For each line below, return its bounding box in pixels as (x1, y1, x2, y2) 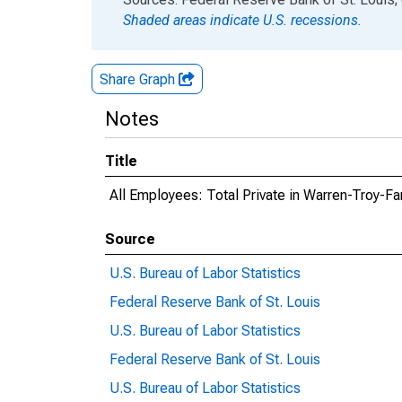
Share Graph (100, 71, 179, 88)
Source (105, 231, 155, 248)
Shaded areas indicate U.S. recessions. (123, 12, 362, 29)
